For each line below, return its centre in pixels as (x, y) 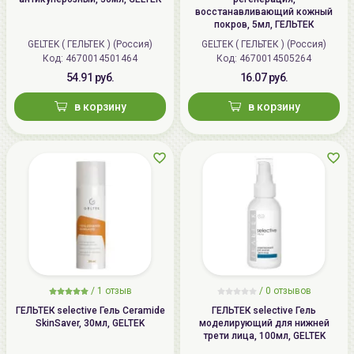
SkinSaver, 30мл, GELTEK (90, 324)
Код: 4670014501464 (102, 58)
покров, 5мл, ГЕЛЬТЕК (264, 24)
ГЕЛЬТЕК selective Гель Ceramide (90, 311)
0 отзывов (288, 291)
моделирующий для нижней (264, 324)
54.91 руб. (90, 77)
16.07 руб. (264, 77)
